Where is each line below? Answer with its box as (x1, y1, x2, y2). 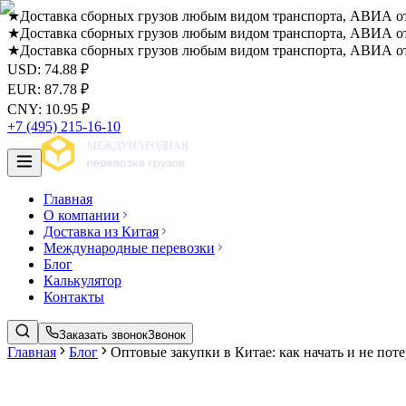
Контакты (43, 289, 104, 304)
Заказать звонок (59, 328, 148, 342)
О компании (43, 208, 120, 223)
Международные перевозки (43, 240, 215, 256)
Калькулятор (43, 273, 121, 288)
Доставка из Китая (43, 224, 159, 239)
